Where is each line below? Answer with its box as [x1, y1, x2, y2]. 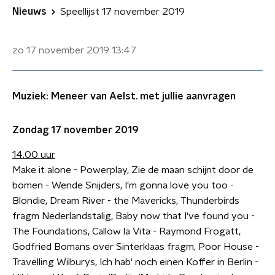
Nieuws [12, 7, 47, 17]
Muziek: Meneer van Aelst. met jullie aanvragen [12, 91, 236, 101]
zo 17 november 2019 [12, 45, 109, 55]
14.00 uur [12, 150, 55, 160]
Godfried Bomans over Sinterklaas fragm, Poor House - [12, 242, 259, 252]
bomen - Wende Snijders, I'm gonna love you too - [12, 180, 234, 190]
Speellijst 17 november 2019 [60, 7, 185, 17]
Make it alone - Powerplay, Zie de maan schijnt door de [12, 165, 254, 175]
